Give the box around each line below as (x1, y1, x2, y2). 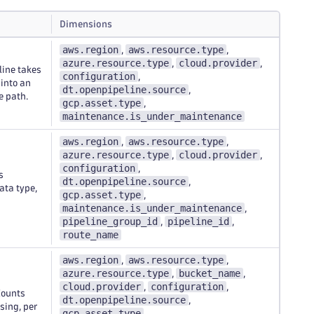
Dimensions (60, 20, 112, 29)
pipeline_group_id (62, 216, 158, 227)
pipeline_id (168, 216, 229, 227)
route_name (62, 229, 118, 240)
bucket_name (179, 268, 240, 279)
